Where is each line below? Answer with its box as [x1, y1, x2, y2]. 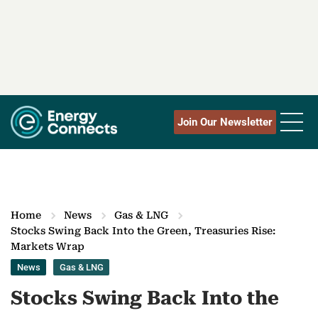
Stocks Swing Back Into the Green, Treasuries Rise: [11, 225, 275, 237]
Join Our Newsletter [177, 116, 273, 129]
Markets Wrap [11, 241, 84, 253]
